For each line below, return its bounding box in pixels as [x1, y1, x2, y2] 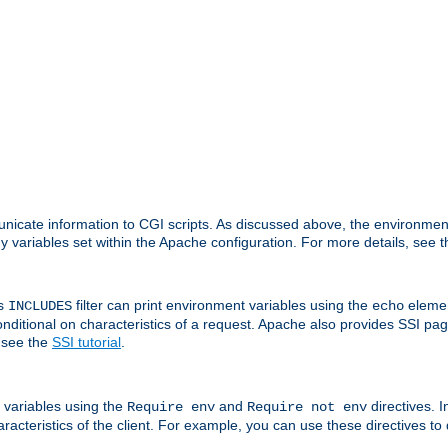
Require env [127, 398, 215, 415]
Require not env [247, 398, 367, 415]
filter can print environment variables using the [72, 297, 372, 314]
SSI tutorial [52, 334, 121, 351]
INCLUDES [8, 298, 72, 315]
